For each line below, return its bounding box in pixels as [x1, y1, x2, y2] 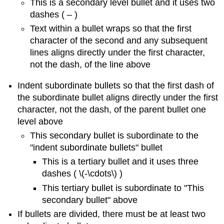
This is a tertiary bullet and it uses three [42, 156, 199, 167]
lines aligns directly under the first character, [29, 47, 205, 57]
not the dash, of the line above [29, 59, 150, 69]
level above [17, 116, 63, 126]
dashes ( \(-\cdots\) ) [42, 168, 123, 179]
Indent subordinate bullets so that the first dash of [17, 80, 214, 90]
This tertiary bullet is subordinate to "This [42, 182, 204, 193]
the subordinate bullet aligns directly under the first [17, 92, 218, 102]
